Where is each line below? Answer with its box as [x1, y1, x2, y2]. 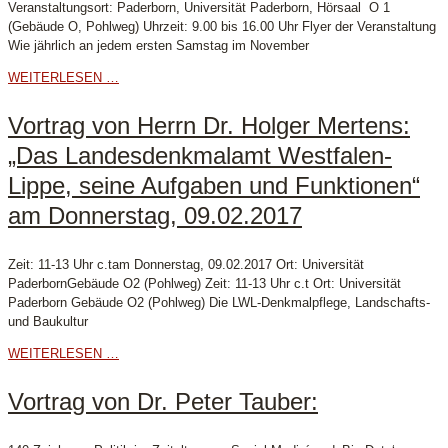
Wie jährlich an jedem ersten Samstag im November [8, 38, 309, 54]
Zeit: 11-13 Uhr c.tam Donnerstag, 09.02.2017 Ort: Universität [8, 257, 364, 273]
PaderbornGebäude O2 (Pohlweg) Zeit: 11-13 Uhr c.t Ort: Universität [8, 276, 401, 292]
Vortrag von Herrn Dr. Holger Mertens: [8, 112, 410, 140]
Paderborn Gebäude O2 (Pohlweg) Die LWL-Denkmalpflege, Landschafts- [8, 295, 430, 311]
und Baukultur [8, 314, 88, 330]
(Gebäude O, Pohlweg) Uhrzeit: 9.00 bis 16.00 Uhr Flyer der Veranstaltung [8, 19, 436, 35]
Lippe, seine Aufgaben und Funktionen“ [8, 172, 420, 200]
